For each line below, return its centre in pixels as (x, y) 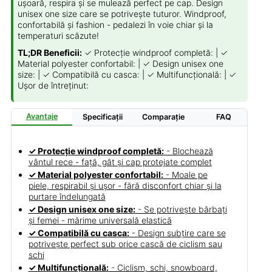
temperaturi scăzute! (59, 36)
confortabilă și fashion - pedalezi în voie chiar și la (116, 25)
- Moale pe (185, 175)
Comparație (163, 117)
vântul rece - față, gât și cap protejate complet (120, 162)
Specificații (102, 117)
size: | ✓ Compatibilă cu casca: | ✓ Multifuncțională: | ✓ (127, 74)
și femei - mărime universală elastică (100, 220)
